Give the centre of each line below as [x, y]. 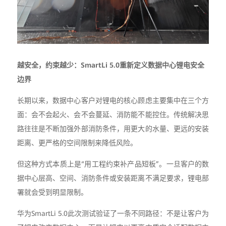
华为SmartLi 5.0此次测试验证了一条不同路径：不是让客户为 [113, 213]
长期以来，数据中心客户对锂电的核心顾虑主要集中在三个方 [113, 100]
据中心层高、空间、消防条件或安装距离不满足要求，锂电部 [113, 178]
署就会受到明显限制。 [52, 192]
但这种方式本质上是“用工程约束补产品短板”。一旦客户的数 [113, 164]
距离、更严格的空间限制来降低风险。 [77, 143]
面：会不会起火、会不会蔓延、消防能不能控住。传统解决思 [113, 114]
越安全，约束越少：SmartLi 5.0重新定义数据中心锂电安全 [110, 65]
